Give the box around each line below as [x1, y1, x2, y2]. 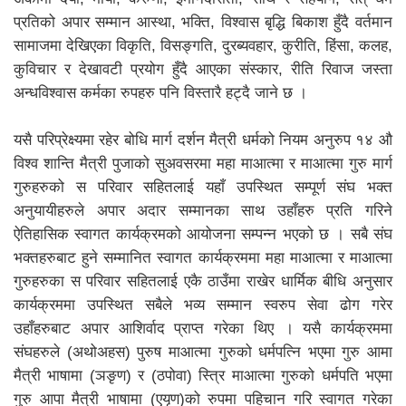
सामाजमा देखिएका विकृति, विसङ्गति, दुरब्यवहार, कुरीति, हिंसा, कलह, [14, 36, 392, 54]
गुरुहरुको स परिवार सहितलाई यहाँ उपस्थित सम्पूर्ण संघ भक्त [14, 178, 392, 196]
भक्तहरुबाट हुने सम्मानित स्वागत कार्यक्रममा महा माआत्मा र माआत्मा [14, 248, 392, 266]
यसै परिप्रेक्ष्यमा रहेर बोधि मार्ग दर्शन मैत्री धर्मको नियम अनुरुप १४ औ [14, 130, 392, 149]
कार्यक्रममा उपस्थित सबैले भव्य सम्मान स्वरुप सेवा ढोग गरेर [14, 295, 392, 314]
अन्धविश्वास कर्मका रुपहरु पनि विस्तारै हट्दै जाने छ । [14, 83, 307, 101]
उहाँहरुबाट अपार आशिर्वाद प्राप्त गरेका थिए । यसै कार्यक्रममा [14, 319, 392, 337]
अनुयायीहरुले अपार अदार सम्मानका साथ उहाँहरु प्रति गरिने [14, 201, 392, 219]
